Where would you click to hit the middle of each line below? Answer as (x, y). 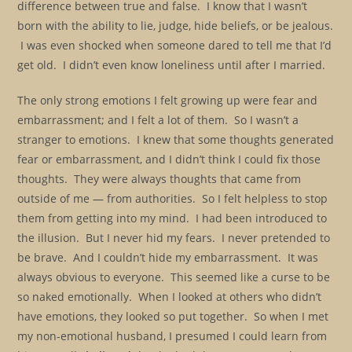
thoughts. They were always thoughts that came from (159, 179)
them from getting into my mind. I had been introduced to (172, 218)
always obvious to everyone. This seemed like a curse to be (174, 277)
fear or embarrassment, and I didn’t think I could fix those (169, 159)
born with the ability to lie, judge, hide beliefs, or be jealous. (176, 26)
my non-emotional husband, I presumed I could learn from (172, 336)
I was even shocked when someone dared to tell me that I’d (175, 45)
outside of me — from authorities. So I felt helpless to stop (173, 198)
